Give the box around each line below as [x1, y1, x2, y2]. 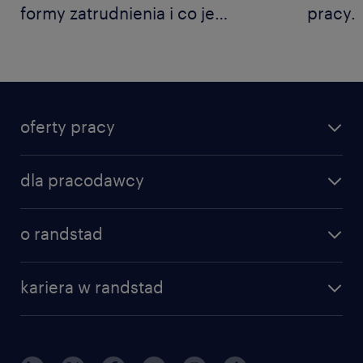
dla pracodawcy [20, 170, 144, 190]
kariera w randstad [20, 277, 164, 297]
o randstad [20, 224, 103, 244]
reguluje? [20, 28, 92, 48]
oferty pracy [20, 117, 115, 137]
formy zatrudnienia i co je [20, 3, 215, 23]
